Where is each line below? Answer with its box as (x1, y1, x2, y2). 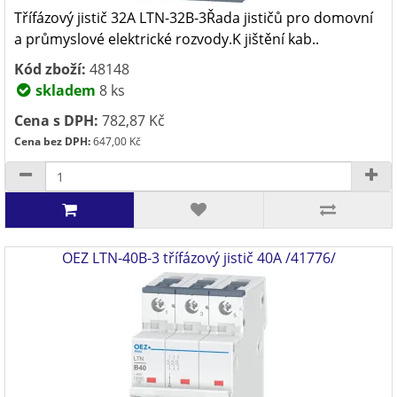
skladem (32, 81, 96, 100)
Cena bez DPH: (14, 134, 90, 149)
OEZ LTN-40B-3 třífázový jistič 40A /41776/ (61, 248, 336, 268)
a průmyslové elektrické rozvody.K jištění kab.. (14, 29, 319, 49)
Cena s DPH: (14, 111, 98, 130)
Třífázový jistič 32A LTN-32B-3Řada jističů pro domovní (14, 8, 373, 27)
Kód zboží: (14, 59, 86, 79)
